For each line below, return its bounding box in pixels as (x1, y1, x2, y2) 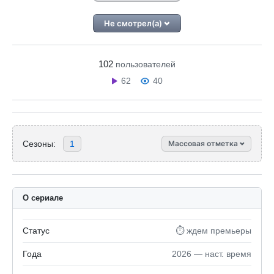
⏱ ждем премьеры (176, 226, 251, 235)
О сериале (23, 193, 63, 202)
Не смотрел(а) (104, 18, 165, 28)
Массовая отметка (168, 139, 240, 148)
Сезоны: (23, 138, 56, 149)
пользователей (116, 59, 176, 69)
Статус (23, 226, 50, 235)
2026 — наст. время (172, 249, 251, 259)
